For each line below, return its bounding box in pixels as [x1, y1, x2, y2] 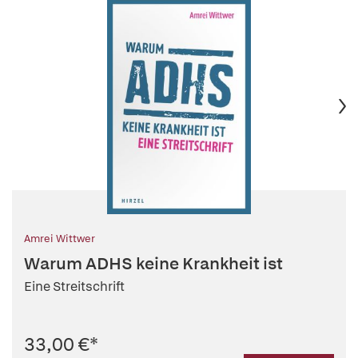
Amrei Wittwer [24, 232, 95, 246]
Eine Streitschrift [24, 278, 125, 296]
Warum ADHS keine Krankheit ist [24, 253, 283, 275]
